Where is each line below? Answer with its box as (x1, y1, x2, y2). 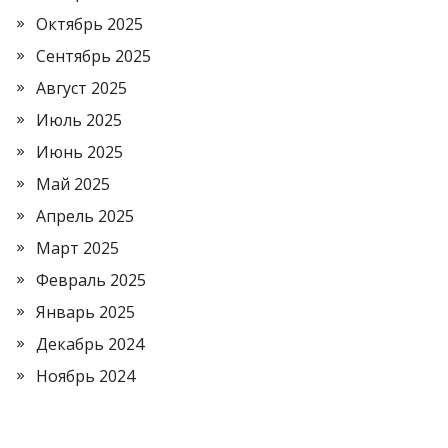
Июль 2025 (36, 108, 122, 131)
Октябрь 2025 (36, 12, 143, 35)
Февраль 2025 (36, 268, 146, 291)
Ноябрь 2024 (36, 364, 135, 387)
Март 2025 (36, 236, 119, 259)
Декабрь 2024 (36, 332, 144, 355)
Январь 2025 (36, 300, 135, 323)
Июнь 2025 (36, 140, 123, 163)
